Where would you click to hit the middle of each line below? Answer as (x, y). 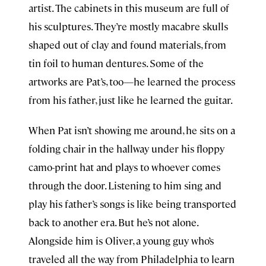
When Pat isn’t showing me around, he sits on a (132, 130)
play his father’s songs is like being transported (132, 204)
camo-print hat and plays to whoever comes (124, 167)
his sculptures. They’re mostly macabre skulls (128, 26)
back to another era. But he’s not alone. (113, 222)
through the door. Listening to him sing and (125, 185)
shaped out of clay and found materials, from (127, 45)
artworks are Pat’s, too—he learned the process (132, 81)
